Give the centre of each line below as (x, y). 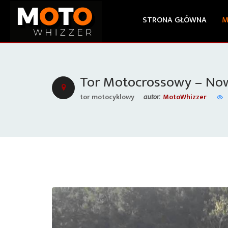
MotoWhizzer (185, 97)
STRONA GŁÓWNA (175, 20)
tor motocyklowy (107, 97)
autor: (152, 97)
